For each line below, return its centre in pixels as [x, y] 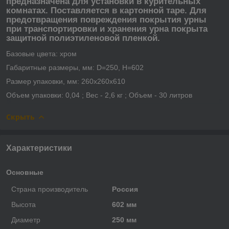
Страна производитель [50, 189]
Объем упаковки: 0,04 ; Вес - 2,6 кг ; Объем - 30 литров [99, 95]
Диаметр [26, 220]
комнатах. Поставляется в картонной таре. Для [106, 10]
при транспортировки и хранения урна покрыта [107, 29]
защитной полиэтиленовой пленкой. [83, 38]
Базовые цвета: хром [41, 53]
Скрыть [20, 117]
